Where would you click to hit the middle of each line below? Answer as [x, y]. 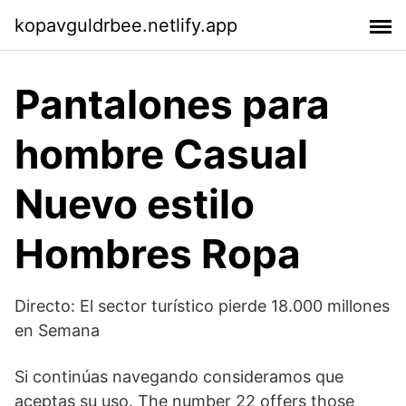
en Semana [57, 330]
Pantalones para [172, 104]
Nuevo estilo [135, 204]
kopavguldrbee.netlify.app [126, 25]
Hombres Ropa [158, 254]
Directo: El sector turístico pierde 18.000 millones [202, 306]
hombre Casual [161, 154]
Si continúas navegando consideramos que [179, 377]
